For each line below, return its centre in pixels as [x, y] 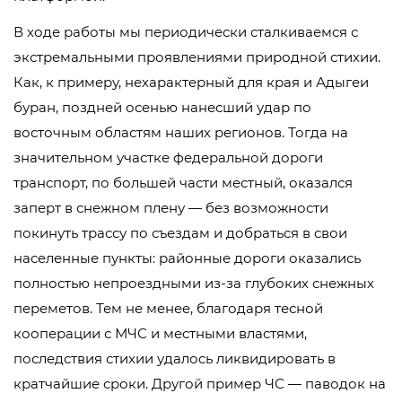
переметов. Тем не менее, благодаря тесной [168, 308]
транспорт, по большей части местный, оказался [183, 183]
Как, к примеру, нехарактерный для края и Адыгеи [191, 82]
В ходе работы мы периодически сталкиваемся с [186, 32]
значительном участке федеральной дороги [168, 157]
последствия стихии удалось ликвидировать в [175, 358]
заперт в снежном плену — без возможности [171, 208]
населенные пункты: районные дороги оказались [187, 258]
